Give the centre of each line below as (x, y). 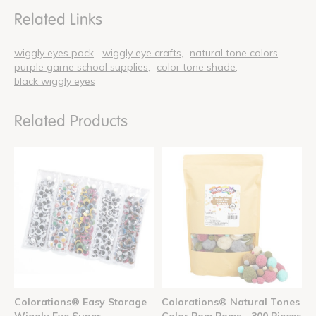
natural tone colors (234, 53)
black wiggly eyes (55, 81)
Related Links (58, 20)
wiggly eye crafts (142, 53)
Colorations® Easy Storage (80, 302)
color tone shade (196, 67)
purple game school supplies (81, 67)
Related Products (71, 121)
